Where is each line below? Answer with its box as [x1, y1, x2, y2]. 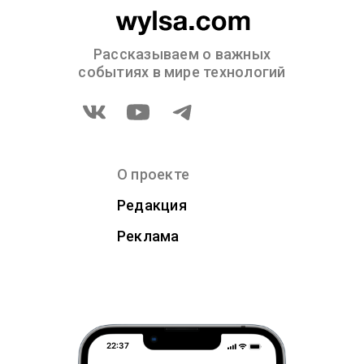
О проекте [117, 166, 190, 183]
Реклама [117, 227, 180, 245]
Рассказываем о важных [93, 45, 271, 63]
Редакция [117, 197, 187, 214]
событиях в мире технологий [78, 63, 286, 80]
